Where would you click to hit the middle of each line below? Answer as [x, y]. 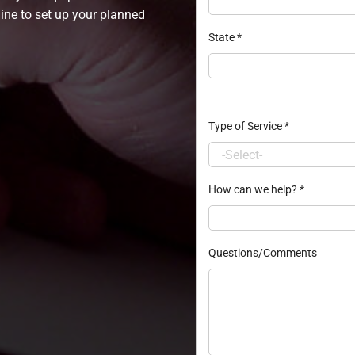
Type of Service [246, 126]
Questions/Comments [262, 253]
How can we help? [254, 190]
